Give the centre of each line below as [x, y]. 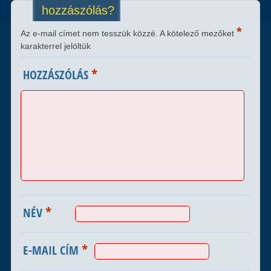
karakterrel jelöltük [55, 46]
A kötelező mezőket [198, 33]
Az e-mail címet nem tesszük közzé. [89, 33]
